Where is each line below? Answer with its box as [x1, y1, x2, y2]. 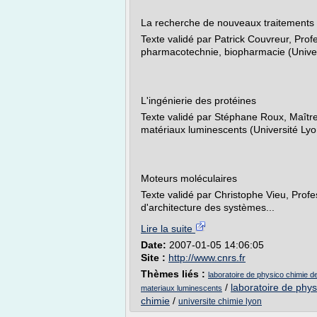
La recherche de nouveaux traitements [141, 17, 314, 28]
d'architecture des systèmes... [141, 202, 275, 213]
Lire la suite [141, 223, 195, 234]
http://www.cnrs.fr [168, 252, 246, 263]
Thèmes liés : [141, 268, 208, 279]
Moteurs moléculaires [141, 173, 237, 184]
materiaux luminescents [141, 284, 222, 292]
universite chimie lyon [178, 296, 262, 306]
